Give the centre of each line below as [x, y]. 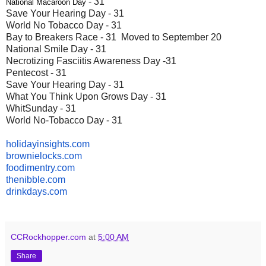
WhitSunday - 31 [41, 108]
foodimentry [30, 167]
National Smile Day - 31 [57, 49]
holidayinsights [38, 144]
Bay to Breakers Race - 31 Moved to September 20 [114, 37]
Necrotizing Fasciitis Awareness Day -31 [91, 61]
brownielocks [34, 156]
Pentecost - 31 [36, 72]
